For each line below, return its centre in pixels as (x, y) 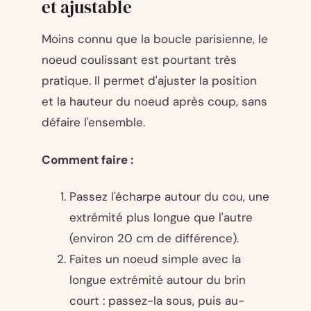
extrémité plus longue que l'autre (161, 218)
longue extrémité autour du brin (158, 280)
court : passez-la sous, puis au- (157, 301)
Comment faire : (87, 159)
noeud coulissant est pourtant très (139, 59)
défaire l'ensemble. (93, 122)
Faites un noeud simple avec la (155, 259)
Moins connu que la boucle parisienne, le (155, 39)
